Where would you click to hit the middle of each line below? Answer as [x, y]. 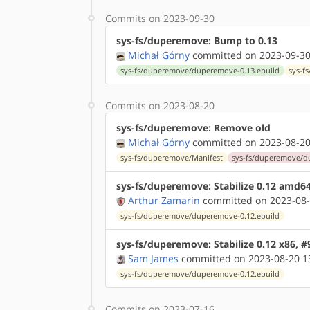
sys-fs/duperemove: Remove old [193, 128]
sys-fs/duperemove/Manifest [172, 158]
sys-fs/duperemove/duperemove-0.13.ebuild [200, 71]
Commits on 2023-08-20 [160, 106]
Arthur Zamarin [164, 200]
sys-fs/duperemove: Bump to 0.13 [197, 40]
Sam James [153, 258]
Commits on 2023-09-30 [160, 18]
